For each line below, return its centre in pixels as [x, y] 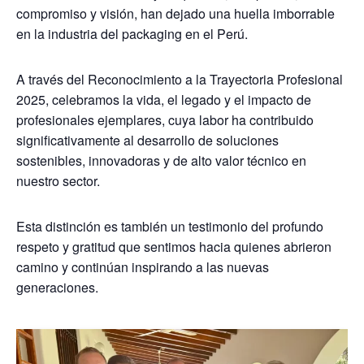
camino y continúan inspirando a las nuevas [143, 267]
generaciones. [58, 287]
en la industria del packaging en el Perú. [132, 34]
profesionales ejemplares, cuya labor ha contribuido [165, 120]
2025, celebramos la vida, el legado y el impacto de [164, 100]
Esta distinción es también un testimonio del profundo [170, 226]
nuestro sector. [58, 181]
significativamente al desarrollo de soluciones [148, 140]
